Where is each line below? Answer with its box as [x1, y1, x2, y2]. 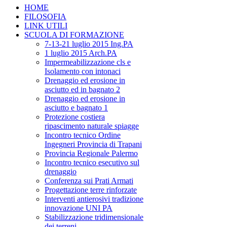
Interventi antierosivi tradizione [45, 195, 143, 204]
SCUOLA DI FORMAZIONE [24, 30, 124, 40]
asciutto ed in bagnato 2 [45, 85, 120, 94]
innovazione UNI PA [45, 204, 112, 213]
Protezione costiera [45, 112, 105, 122]
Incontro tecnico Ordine [45, 131, 121, 140]
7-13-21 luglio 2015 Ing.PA [45, 40, 133, 49]
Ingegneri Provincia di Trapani [45, 140, 142, 149]
